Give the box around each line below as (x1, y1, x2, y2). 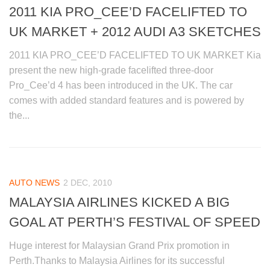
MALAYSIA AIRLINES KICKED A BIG (9, 194, 230, 210)
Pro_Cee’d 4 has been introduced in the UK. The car (9, 80, 233, 90)
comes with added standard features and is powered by (9, 95, 244, 105)
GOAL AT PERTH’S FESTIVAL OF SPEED (9, 214, 260, 230)
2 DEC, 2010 (63, 177, 112, 187)
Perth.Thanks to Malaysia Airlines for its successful (9, 255, 225, 266)
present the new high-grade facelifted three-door (9, 64, 213, 75)
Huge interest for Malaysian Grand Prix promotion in (9, 240, 230, 251)
